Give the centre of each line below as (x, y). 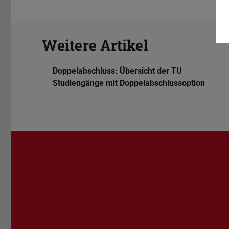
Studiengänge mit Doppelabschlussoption (129, 83)
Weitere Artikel (95, 45)
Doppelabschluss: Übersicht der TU (117, 71)
